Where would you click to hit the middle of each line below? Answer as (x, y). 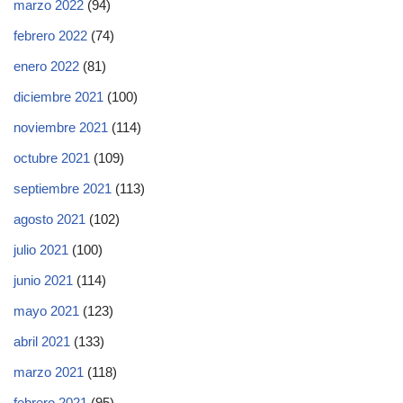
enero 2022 (46, 67)
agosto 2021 (49, 219)
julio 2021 (41, 250)
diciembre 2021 (58, 97)
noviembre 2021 (61, 128)
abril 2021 (42, 342)
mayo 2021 (46, 311)
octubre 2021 (52, 158)
